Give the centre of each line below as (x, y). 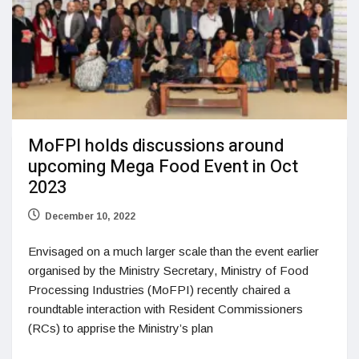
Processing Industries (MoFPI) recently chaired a (159, 290)
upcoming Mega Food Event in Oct (163, 167)
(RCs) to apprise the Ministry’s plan (121, 329)
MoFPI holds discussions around (156, 146)
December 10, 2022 (90, 217)
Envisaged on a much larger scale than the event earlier (173, 252)
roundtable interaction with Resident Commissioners (165, 309)
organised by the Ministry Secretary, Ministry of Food (168, 271)
